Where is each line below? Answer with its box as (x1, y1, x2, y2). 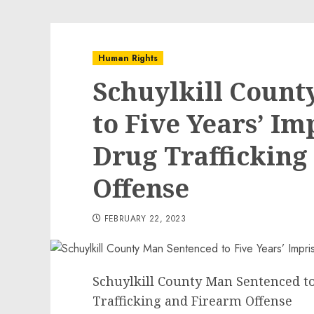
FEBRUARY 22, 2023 (104, 212, 186, 225)
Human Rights (98, 52, 158, 64)
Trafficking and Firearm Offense (93, 292, 292, 309)
